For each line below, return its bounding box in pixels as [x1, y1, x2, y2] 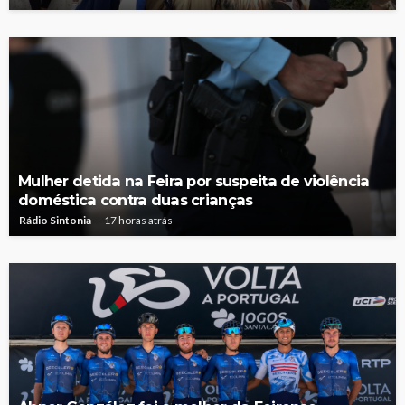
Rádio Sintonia [19, 213, 91, 228]
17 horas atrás [104, 213, 173, 228]
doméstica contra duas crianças [18, 191, 253, 210]
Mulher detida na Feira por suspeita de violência [18, 172, 370, 191]
